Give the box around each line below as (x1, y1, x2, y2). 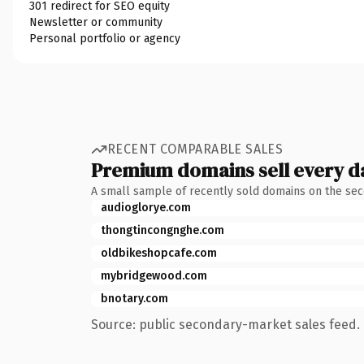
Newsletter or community (29, 15, 162, 29)
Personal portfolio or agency (29, 31, 180, 45)
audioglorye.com (101, 200, 191, 214)
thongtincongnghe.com (101, 223, 224, 237)
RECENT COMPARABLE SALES (107, 141, 284, 157)
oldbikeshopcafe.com (101, 245, 217, 260)
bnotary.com (101, 291, 168, 305)
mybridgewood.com (101, 268, 207, 283)
